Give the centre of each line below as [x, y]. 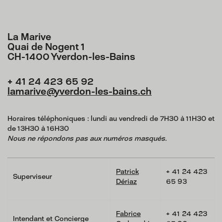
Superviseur [32, 176]
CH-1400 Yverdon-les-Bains [71, 56]
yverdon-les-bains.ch [103, 91]
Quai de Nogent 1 [46, 47]
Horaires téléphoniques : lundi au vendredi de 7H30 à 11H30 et [111, 118]
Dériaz [126, 181]
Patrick [127, 171]
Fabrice [128, 214]
